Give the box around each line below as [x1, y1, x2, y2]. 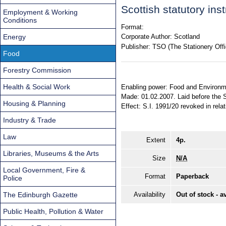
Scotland [174, 33, 200, 41]
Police [3, 174, 22, 182]
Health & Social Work [3, 82, 70, 91]
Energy [3, 32, 26, 41]
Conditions [3, 16, 37, 24]
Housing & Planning [3, 99, 66, 107]
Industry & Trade [3, 116, 56, 124]
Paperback [176, 173, 209, 181]
